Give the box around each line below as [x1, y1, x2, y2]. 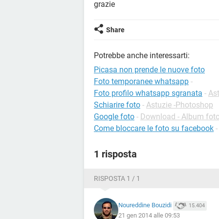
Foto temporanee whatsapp [94, 77, 189, 86]
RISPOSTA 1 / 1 [94, 175, 140, 182]
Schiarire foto [94, 100, 140, 109]
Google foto [94, 112, 134, 121]
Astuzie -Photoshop [146, 100, 213, 109]
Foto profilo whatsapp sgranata [94, 88, 202, 98]
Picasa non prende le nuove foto [94, 65, 205, 74]
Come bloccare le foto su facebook [94, 124, 214, 133]
